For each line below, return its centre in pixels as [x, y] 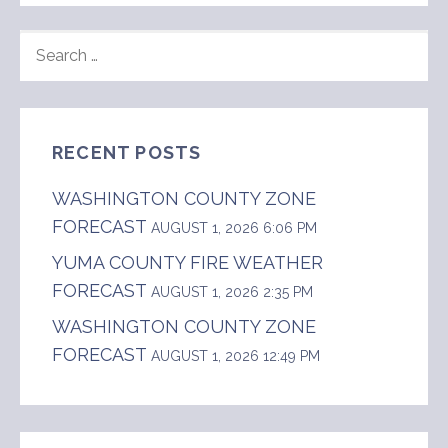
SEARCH [51, 40]
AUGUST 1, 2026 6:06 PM [234, 227]
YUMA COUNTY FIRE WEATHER [187, 262]
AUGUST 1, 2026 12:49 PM [235, 355]
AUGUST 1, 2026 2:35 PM [232, 291]
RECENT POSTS [127, 152]
